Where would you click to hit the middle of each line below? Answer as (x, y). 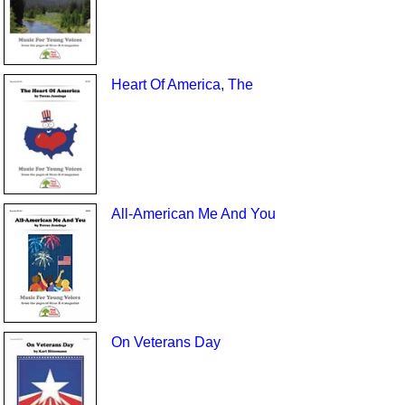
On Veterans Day (165, 343)
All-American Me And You (193, 213)
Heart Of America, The (182, 85)
